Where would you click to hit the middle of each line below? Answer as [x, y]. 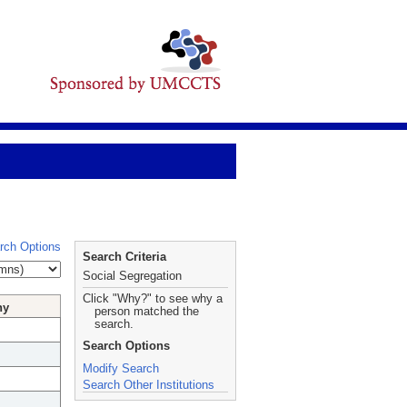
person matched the [147, 311]
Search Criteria [124, 257]
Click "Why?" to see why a [153, 298]
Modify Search [121, 368]
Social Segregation [132, 276]
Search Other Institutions [149, 385]
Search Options [126, 346]
